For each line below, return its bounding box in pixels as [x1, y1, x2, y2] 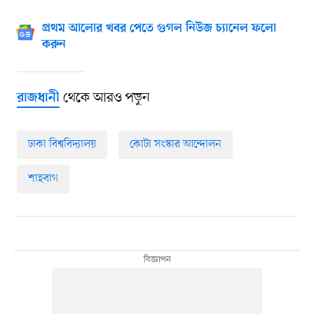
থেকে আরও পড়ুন [59, 88, 150, 107]
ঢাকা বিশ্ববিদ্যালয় [27, 136, 96, 152]
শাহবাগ [27, 170, 58, 186]
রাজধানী [16, 90, 60, 107]
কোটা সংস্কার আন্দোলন [129, 136, 221, 152]
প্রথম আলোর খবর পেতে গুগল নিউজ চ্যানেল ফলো [41, 21, 276, 36]
